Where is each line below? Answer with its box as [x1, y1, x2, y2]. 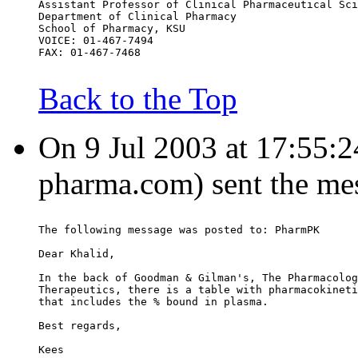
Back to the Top [38, 82, 237, 117]
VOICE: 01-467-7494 [38, 34, 153, 47]
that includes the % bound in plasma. [38, 296, 268, 308]
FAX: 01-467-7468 [38, 46, 141, 59]
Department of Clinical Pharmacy [38, 10, 237, 23]
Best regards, [38, 320, 121, 332]
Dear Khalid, [38, 248, 115, 261]
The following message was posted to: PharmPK [38, 224, 320, 237]
